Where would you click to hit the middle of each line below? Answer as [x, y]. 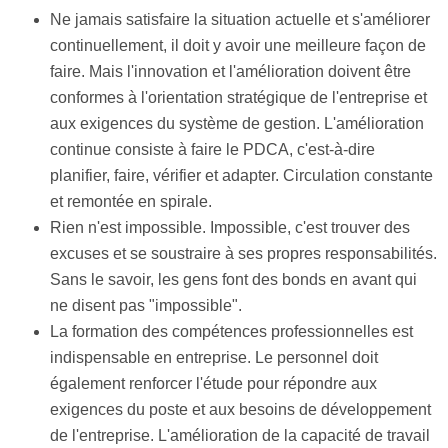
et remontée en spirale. [131, 201]
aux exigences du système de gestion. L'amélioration [237, 123]
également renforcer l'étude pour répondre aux [213, 383]
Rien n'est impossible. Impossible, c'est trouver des [230, 227]
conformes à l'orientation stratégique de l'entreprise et [238, 97]
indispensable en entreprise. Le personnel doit [214, 357]
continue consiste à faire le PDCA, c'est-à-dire [212, 149]
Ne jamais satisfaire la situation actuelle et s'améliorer [240, 19]
